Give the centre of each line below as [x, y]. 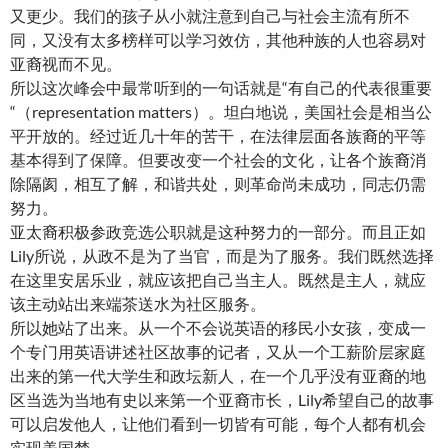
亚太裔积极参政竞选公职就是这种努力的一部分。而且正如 [218, 231]
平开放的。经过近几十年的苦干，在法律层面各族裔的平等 [218, 135]
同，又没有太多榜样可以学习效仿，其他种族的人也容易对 [218, 39]
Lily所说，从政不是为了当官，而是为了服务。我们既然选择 [222, 255]
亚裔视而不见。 [66, 63]
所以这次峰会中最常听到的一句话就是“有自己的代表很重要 [221, 87]
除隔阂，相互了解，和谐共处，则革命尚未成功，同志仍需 [218, 183]
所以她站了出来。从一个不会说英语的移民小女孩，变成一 [218, 327]
